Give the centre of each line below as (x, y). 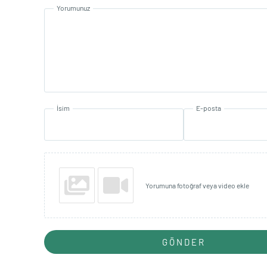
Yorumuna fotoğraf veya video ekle (197, 186)
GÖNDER (184, 242)
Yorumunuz (73, 8)
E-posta (209, 108)
